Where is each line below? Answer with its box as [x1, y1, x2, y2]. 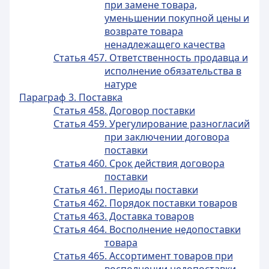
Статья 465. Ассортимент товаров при [53, 249, 233, 262]
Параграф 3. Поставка [19, 91, 122, 104]
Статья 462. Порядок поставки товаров [53, 196, 237, 210]
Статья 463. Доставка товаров [53, 210, 194, 223]
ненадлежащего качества [104, 38, 225, 51]
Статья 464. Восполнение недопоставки [53, 223, 241, 236]
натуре [104, 77, 137, 91]
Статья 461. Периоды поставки [53, 183, 198, 196]
